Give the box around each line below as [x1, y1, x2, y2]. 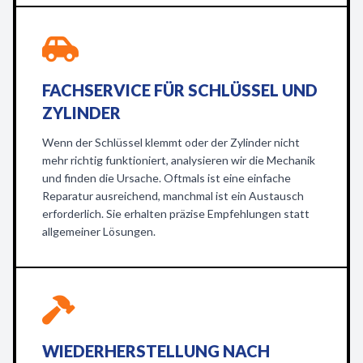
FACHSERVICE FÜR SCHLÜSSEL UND [42, 80, 318, 100]
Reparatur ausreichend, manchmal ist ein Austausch [42, 189, 304, 203]
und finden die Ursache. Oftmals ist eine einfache [42, 171, 291, 185]
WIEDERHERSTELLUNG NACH [42, 341, 270, 361]
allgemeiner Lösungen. [42, 224, 156, 238]
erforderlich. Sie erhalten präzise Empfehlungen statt [42, 207, 310, 220]
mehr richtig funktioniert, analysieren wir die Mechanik [42, 153, 315, 167]
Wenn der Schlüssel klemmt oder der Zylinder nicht [42, 135, 300, 149]
